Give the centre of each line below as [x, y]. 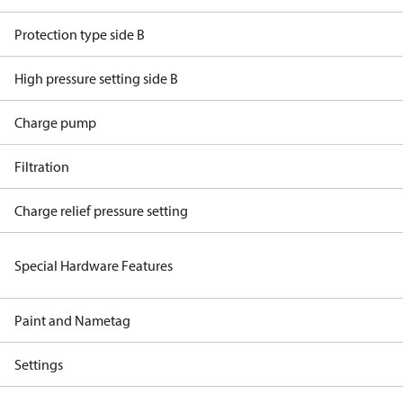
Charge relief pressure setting [101, 210]
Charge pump [55, 122]
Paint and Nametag [72, 320]
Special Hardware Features [94, 265]
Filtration [42, 166]
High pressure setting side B [96, 78]
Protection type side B [80, 34]
